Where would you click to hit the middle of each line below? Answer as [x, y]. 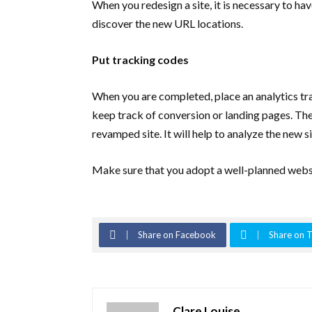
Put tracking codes [140, 60]
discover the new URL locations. [169, 23]
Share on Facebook [177, 235]
